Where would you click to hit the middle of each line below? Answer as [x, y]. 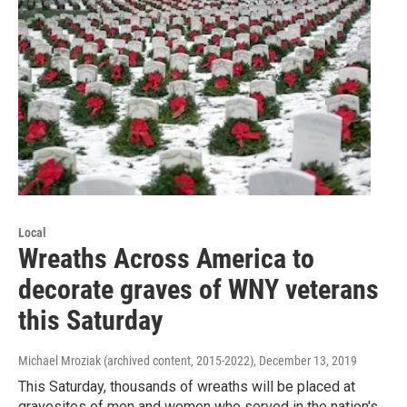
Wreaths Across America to [166, 259]
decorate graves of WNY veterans [199, 290]
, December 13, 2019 [305, 361]
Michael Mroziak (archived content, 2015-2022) [136, 361]
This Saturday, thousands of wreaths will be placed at [187, 387]
